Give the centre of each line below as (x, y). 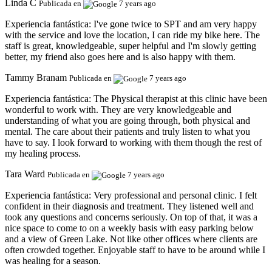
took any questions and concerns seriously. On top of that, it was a (131, 217)
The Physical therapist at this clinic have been (180, 98)
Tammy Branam (36, 77)
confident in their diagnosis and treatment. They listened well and (129, 206)
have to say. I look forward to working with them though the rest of (133, 142)
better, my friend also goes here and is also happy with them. (120, 56)
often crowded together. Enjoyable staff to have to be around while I (135, 250)
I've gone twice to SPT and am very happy (175, 24)
